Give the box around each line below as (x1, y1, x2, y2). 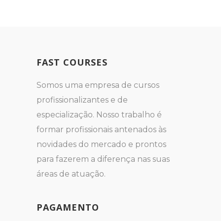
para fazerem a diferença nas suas (37, 154, 170, 164)
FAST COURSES (37, 56, 108, 68)
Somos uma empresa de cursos (37, 80, 159, 90)
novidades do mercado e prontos (37, 140, 166, 149)
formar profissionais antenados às (37, 125, 166, 134)
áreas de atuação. (37, 169, 106, 179)
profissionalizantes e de (37, 95, 128, 105)
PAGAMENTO (37, 201, 99, 213)
